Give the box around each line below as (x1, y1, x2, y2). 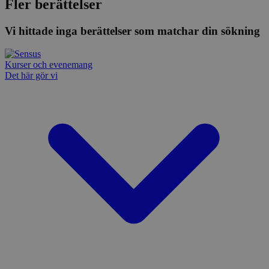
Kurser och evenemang (5, 59, 92, 70)
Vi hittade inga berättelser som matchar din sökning (5, 24, 260, 37)
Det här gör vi (5, 70, 58, 81)
